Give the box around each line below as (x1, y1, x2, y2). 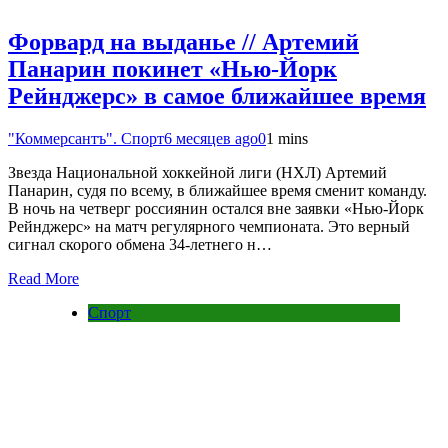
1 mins (266, 130, 308, 148)
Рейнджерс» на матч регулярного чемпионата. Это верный (8, 218, 410, 236)
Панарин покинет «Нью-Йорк (8, 56, 337, 83)
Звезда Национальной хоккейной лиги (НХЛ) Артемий (8, 164, 387, 182)
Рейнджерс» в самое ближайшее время (8, 83, 426, 110)
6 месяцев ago (164, 130, 258, 148)
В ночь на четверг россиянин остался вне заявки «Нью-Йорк (8, 200, 424, 218)
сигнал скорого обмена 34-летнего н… (8, 236, 272, 254)
